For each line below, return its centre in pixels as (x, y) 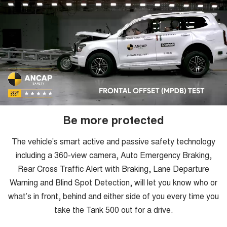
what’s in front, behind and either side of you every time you (113, 196)
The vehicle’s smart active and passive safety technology (113, 141)
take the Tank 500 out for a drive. (113, 210)
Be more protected (113, 120)
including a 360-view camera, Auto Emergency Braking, (113, 155)
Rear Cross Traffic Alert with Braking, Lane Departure (113, 169)
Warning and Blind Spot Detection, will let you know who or (113, 182)
